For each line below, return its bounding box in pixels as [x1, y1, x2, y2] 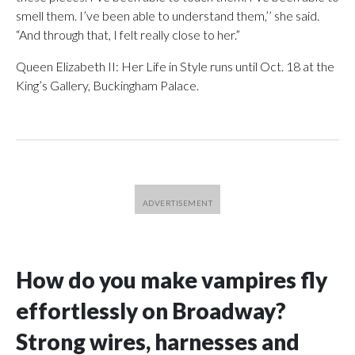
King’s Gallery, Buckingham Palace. [16, 78, 199, 93]
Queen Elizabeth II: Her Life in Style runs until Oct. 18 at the [16, 59, 334, 74]
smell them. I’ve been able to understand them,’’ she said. [16, 8, 319, 23]
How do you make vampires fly [16, 266, 327, 293]
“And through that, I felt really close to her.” [16, 27, 240, 42]
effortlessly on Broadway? [16, 297, 286, 324]
